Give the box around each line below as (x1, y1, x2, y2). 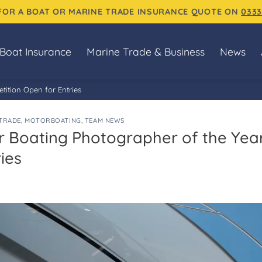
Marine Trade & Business (86, 44, 205, 58)
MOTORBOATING (25, 116, 81, 125)
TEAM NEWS (84, 116, 125, 125)
